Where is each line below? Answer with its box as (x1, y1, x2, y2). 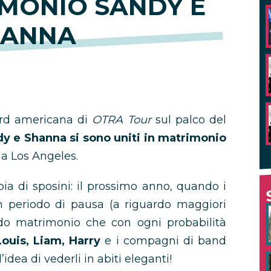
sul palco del (151, 113, 227, 126)
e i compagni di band (100, 234, 227, 247)
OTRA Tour (92, 113, 151, 126)
